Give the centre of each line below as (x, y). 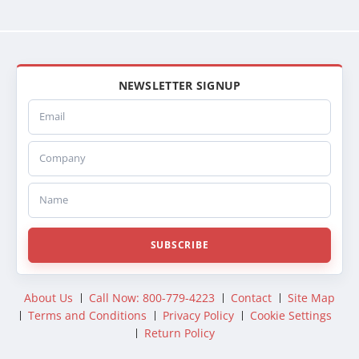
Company (54, 148)
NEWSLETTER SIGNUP (179, 85)
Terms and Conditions (87, 315)
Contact (251, 297)
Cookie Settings (290, 315)
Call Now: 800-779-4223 (152, 297)
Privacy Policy (198, 315)
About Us (48, 297)
